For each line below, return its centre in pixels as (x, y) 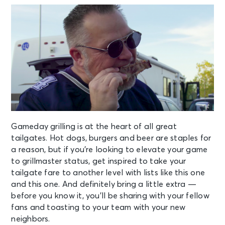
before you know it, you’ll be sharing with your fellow (110, 196)
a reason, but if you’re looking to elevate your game (109, 150)
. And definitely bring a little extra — (128, 185)
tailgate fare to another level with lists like (93, 173)
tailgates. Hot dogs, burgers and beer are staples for (111, 138)
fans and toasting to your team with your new (98, 208)
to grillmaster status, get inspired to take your (99, 161)
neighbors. (31, 219)
